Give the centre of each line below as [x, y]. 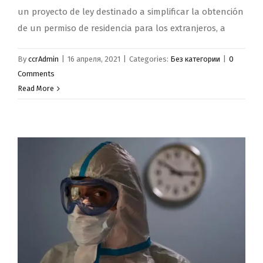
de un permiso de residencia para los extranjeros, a [122, 28]
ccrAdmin [43, 59]
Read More [36, 89]
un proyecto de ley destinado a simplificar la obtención [131, 12]
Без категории [195, 59]
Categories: [150, 59]
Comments [36, 74]
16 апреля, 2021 [94, 59]
